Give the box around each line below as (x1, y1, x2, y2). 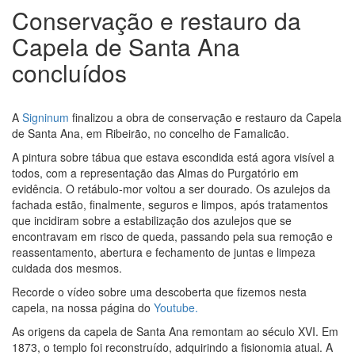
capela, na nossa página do (12, 300, 154, 316)
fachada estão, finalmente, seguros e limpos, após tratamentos (12, 197, 328, 213)
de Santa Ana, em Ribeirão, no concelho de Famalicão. (12, 125, 289, 142)
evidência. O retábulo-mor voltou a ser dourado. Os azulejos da (12, 181, 330, 197)
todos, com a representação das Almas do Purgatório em (12, 165, 299, 181)
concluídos (12, 55, 127, 90)
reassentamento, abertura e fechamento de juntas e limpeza (12, 244, 315, 261)
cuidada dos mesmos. (12, 260, 122, 277)
